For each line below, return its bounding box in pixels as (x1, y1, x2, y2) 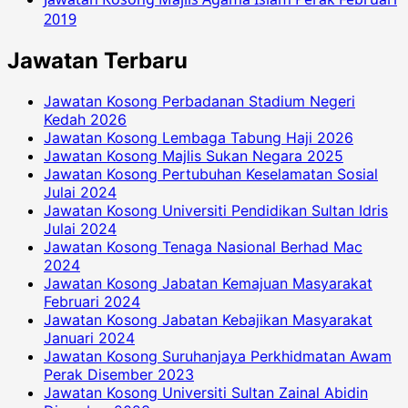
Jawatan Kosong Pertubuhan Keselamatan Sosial (44, 164, 378, 183)
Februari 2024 (44, 291, 140, 311)
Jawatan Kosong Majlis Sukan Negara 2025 (44, 146, 343, 165)
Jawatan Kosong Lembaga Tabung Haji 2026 (44, 127, 353, 147)
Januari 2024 (44, 328, 135, 347)
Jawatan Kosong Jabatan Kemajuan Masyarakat (44, 273, 372, 292)
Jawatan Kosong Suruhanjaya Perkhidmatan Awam (44, 346, 392, 365)
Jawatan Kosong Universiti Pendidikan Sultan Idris (44, 200, 388, 219)
